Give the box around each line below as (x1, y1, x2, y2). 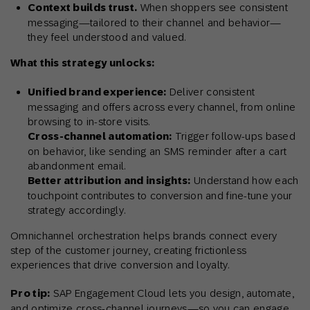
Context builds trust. (28, 1, 138, 15)
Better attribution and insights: (28, 174, 191, 188)
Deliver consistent (166, 86, 255, 98)
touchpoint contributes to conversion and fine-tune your (28, 190, 293, 202)
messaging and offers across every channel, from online (28, 101, 296, 113)
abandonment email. (28, 160, 126, 172)
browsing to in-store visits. (28, 116, 150, 128)
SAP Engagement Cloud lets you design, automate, (50, 287, 294, 300)
